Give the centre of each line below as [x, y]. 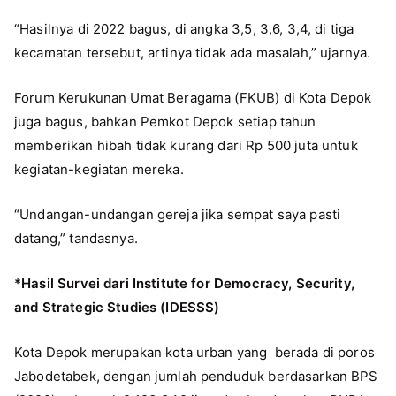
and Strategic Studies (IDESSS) [117, 307]
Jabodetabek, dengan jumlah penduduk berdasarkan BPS [196, 376]
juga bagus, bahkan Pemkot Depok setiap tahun [165, 121]
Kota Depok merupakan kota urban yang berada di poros [194, 352]
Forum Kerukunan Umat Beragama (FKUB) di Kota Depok [193, 97]
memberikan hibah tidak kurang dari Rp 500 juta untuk [186, 145]
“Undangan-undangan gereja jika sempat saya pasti [178, 214]
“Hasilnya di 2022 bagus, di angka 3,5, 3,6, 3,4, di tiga [184, 28]
